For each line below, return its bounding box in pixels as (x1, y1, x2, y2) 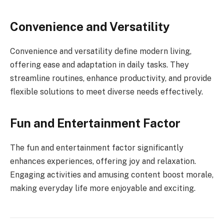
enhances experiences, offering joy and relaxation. (10, 156, 196, 166)
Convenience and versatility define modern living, (10, 46, 191, 56)
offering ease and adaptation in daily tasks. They (10, 59, 189, 69)
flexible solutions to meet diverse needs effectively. (10, 86, 203, 96)
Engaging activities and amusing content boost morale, (10, 169, 213, 179)
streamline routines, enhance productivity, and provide (10, 73, 211, 83)
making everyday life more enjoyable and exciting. (10, 183, 195, 193)
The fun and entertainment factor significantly (10, 142, 183, 152)
